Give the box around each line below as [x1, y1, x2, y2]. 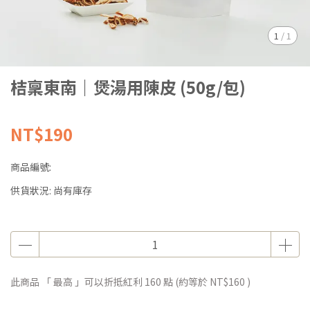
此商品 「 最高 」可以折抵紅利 [10, 275, 145, 289]
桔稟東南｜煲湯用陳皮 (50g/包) [10, 75, 246, 99]
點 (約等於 [161, 275, 210, 289]
